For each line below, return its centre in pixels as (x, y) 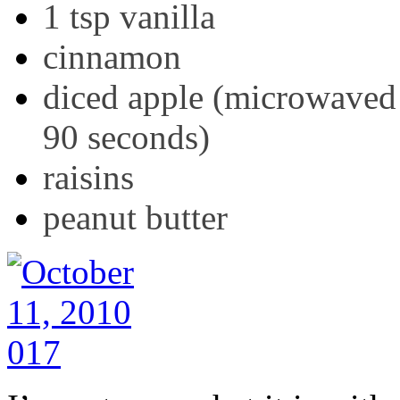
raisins (88, 177)
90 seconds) (126, 137)
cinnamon (112, 56)
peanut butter (135, 217)
